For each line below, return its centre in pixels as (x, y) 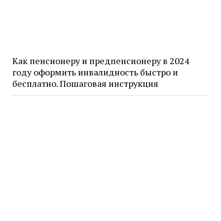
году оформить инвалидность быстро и (95, 72)
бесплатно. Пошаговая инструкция (85, 83)
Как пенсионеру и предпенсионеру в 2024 (101, 60)
